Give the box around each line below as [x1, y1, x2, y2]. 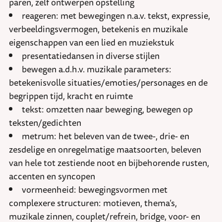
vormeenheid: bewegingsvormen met [22, 182, 167, 197]
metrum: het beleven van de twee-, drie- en [22, 129, 189, 143]
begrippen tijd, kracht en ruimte [9, 89, 133, 103]
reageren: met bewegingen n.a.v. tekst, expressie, [22, 8, 210, 23]
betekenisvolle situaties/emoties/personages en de [9, 75, 208, 90]
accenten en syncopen [9, 169, 95, 183]
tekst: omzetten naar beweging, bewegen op [22, 102, 193, 116]
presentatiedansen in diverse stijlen [22, 49, 160, 63]
